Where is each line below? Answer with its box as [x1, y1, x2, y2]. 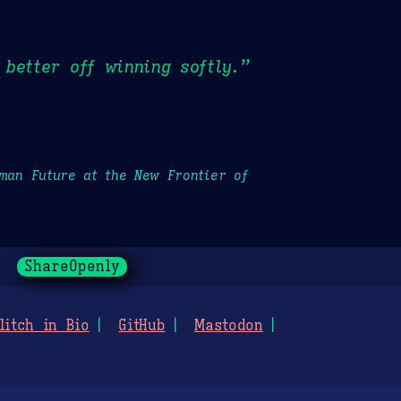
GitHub [118, 317, 166, 336]
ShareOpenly [23, 258, 120, 277]
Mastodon [194, 317, 263, 336]
